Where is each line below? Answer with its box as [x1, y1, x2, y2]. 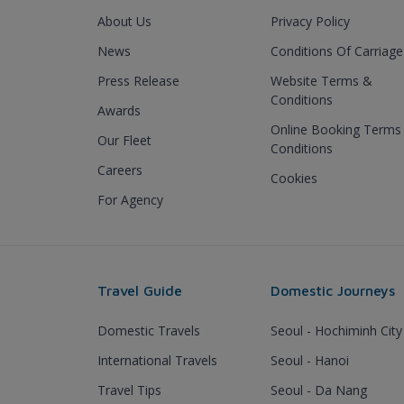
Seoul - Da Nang [271, 381, 367, 399]
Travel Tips [97, 381, 161, 399]
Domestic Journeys [271, 282, 395, 298]
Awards [97, 102, 141, 119]
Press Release [97, 72, 179, 89]
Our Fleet [97, 132, 151, 149]
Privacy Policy [271, 13, 350, 30]
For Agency [97, 191, 163, 208]
